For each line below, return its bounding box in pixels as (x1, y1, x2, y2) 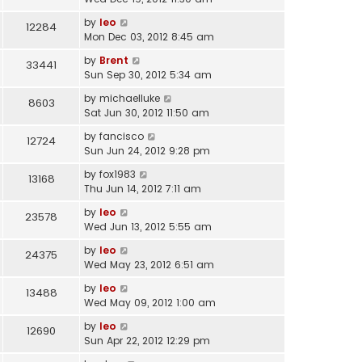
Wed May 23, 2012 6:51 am (84, 258, 214, 272)
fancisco (99, 129, 144, 144)
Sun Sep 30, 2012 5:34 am (84, 68, 212, 82)
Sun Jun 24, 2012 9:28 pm (84, 144, 210, 158)
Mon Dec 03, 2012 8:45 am (84, 30, 214, 44)
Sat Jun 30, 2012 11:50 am (84, 106, 209, 120)
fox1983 (99, 167, 136, 182)
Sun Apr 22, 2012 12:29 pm (84, 334, 210, 348)
